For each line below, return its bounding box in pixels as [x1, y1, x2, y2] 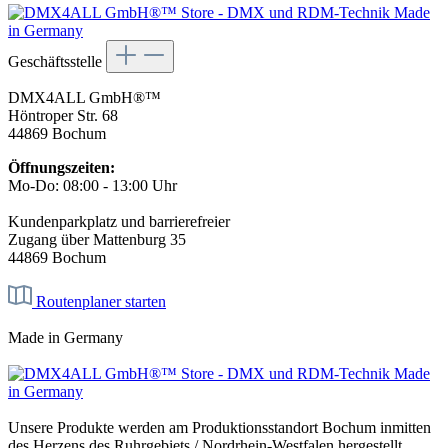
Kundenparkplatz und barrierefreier [8, 213, 230, 231]
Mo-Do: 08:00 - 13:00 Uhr [8, 177, 177, 195]
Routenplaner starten [32, 293, 166, 311]
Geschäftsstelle [8, 53, 106, 71]
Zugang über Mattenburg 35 [8, 231, 186, 249]
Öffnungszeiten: [8, 159, 115, 177]
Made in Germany [8, 329, 123, 347]
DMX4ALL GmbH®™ [8, 89, 161, 107]
